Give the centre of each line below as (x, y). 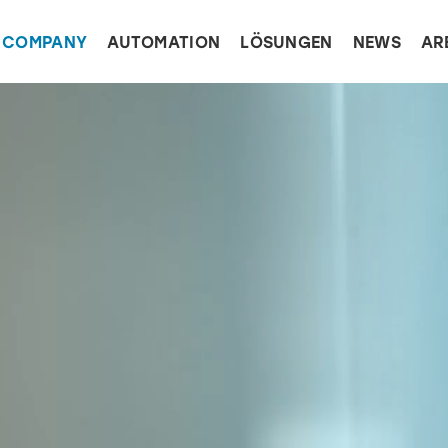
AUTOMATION (164, 42)
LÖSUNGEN (286, 42)
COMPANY (45, 42)
